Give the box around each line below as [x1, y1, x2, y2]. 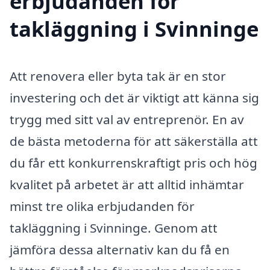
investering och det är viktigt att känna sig [10, 89, 259, 106]
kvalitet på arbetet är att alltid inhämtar [10, 175, 244, 193]
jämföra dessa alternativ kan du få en [10, 240, 230, 258]
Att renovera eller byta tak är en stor [10, 67, 226, 84]
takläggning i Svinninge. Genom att [10, 219, 218, 236]
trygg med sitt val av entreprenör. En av [10, 110, 244, 128]
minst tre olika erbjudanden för [10, 197, 195, 215]
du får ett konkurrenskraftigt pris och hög [10, 154, 257, 171]
